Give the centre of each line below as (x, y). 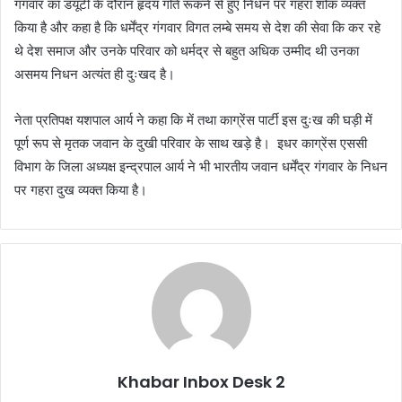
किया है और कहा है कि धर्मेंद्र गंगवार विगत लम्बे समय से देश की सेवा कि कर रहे (197, 28)
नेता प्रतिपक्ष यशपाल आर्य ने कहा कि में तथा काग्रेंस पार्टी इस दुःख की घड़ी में (193, 120)
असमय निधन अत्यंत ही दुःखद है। (95, 74)
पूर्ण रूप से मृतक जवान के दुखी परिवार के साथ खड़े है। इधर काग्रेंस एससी (191, 144)
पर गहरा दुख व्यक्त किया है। (81, 190)
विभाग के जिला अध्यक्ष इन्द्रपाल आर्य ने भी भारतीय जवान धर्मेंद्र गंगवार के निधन (201, 167)
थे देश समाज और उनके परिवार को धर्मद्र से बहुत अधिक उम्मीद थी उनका (187, 51)
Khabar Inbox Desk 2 (201, 382)
